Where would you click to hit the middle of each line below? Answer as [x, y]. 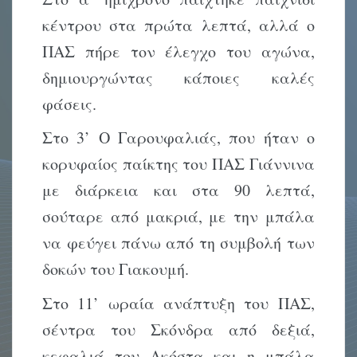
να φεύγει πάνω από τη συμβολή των [178, 243]
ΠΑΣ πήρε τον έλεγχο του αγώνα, [178, 51]
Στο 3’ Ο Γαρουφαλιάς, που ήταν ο [178, 138]
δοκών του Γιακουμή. [116, 269]
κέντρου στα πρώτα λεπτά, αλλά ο [178, 25]
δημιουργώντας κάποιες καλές [178, 77]
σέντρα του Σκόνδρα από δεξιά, [178, 329]
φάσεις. [70, 104]
